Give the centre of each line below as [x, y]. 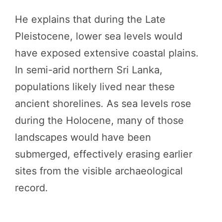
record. [31, 188]
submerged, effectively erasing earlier [104, 154]
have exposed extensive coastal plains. [107, 53]
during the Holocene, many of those [99, 121]
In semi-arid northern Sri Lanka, [89, 70]
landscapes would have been [83, 138]
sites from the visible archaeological [99, 171]
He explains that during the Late [90, 20]
